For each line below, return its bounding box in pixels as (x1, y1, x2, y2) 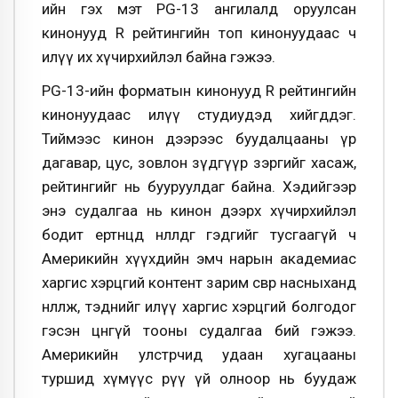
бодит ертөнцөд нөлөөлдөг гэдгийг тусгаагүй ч (42, 225, 356, 243)
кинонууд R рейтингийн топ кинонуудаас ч (42, 23, 356, 42)
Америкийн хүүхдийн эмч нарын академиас (42, 249, 356, 267)
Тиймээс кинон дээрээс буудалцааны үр (42, 129, 356, 147)
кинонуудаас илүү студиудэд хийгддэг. (42, 105, 356, 123)
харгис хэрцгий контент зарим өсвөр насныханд (42, 273, 356, 291)
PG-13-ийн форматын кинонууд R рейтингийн (42, 81, 356, 99)
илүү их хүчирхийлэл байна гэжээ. (42, 47, 275, 66)
